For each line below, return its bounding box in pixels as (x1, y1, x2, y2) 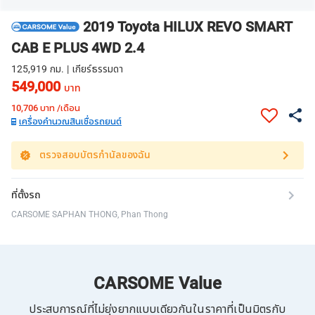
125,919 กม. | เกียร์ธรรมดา (11, 61, 123, 77)
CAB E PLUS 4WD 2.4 (11, 37, 144, 59)
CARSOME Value (94, 271, 221, 297)
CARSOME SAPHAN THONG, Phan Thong (11, 207, 168, 221)
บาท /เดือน (38, 101, 80, 115)
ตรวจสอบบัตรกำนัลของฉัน (39, 147, 150, 162)
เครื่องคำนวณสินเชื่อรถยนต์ (19, 114, 122, 129)
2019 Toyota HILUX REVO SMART (83, 16, 292, 38)
